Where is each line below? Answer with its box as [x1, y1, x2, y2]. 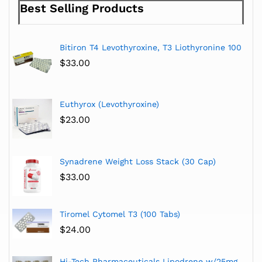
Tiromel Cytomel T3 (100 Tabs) [59, 209, 180, 219]
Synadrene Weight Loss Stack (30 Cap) [59, 157, 216, 167]
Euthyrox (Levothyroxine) [59, 99, 159, 109]
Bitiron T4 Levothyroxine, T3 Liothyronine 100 [59, 42, 242, 52]
